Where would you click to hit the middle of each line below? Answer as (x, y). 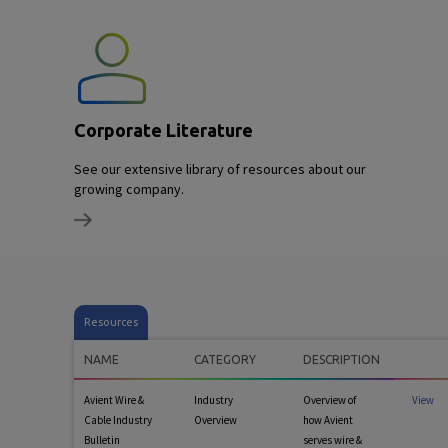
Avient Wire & (114, 400)
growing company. (129, 189)
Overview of (329, 400)
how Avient (328, 420)
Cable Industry (118, 420)
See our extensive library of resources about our (220, 169)
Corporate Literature (163, 130)
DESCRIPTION (341, 360)
